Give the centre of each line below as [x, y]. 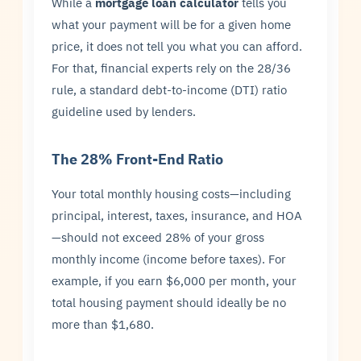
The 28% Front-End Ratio [138, 158]
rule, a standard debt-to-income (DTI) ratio [170, 89]
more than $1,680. [103, 324]
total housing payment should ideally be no [169, 302]
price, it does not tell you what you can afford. [177, 46]
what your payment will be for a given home [172, 24]
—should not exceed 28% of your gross [158, 237]
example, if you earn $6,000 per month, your [174, 280]
